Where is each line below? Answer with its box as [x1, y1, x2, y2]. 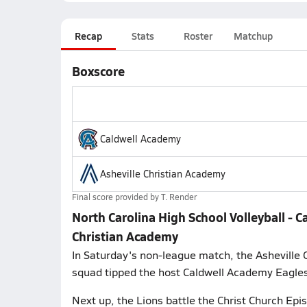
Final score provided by [71, 191, 161, 202]
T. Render [160, 191, 197, 202]
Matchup [233, 29, 273, 42]
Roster [183, 29, 212, 42]
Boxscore [71, 62, 125, 79]
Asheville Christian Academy [99, 167, 225, 180]
